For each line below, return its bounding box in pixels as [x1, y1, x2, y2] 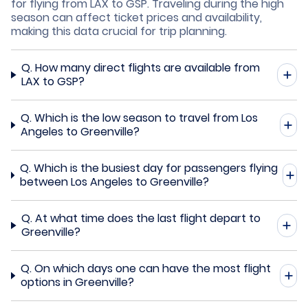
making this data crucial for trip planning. [11, 23, 227, 39]
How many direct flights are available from [35, 59, 261, 76]
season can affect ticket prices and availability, [11, 9, 262, 25]
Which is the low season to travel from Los [34, 109, 258, 126]
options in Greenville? [20, 274, 134, 290]
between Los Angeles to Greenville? [19, 173, 209, 190]
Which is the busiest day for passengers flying [33, 159, 278, 176]
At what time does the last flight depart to [35, 210, 261, 226]
